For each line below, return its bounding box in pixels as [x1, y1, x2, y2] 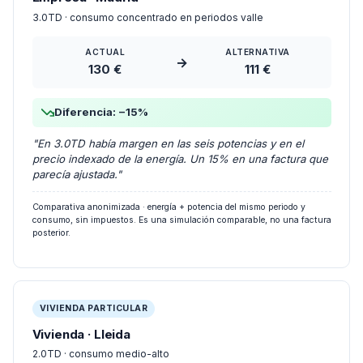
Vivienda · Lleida [32, 314, 130, 330]
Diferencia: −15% [53, 92, 148, 106]
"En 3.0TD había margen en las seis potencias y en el [32, 124, 304, 138]
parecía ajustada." [32, 155, 122, 169]
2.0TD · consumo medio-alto [32, 335, 169, 348]
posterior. [32, 216, 70, 226]
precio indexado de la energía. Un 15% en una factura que [32, 139, 328, 153]
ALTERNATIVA [225, 34, 290, 45]
